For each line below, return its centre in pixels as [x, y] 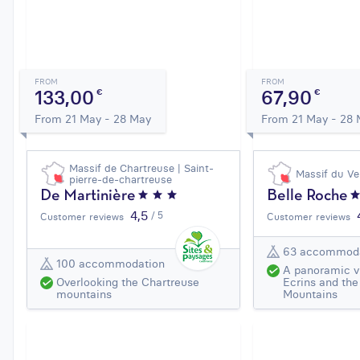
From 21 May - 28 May [93, 119]
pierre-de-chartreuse [121, 180]
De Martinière [88, 196]
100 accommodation [110, 263]
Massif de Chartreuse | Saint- [141, 168]
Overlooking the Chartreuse [128, 282]
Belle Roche [308, 196]
